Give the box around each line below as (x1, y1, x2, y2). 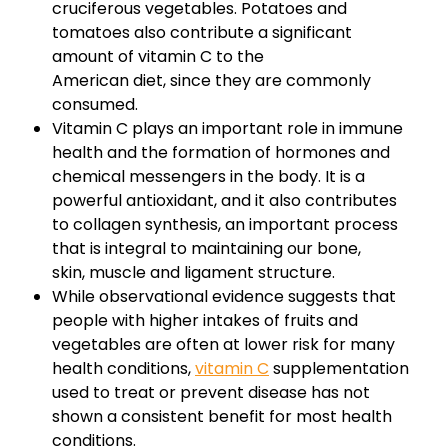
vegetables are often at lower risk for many (52, 333, 395, 357)
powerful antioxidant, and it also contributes (52, 189, 397, 213)
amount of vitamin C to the (52, 45, 264, 69)
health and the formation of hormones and (52, 141, 390, 165)
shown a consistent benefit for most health (52, 405, 392, 429)
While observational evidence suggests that (52, 285, 396, 309)
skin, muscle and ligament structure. (52, 261, 335, 285)
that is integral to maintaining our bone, (52, 237, 361, 261)
